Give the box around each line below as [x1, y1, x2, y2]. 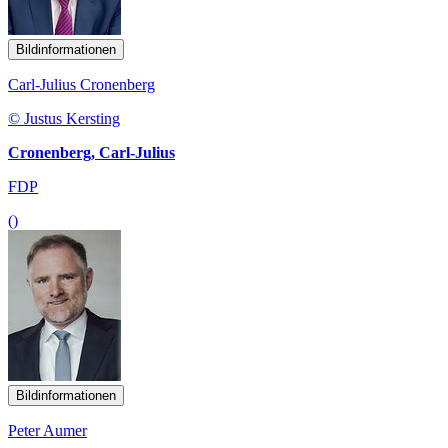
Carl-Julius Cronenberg [8, 75, 155, 93]
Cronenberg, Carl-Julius [8, 143, 175, 161]
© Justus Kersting [8, 109, 120, 127]
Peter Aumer [8, 421, 87, 439]
